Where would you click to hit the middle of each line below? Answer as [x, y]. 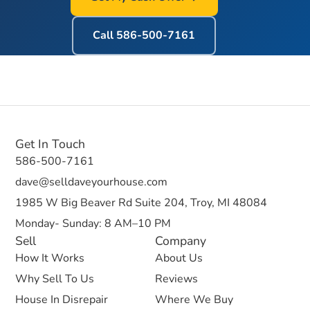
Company [181, 240]
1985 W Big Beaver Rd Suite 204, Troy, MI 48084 [142, 202]
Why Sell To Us [55, 279]
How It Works [50, 258]
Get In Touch [51, 144]
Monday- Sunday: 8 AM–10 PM [93, 223]
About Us [179, 258]
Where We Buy [194, 299]
